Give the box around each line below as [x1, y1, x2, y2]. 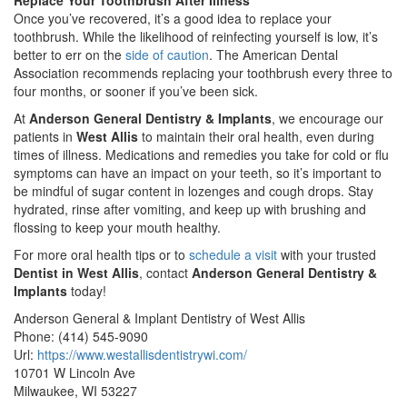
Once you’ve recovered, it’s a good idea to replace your [14, 9, 332, 27]
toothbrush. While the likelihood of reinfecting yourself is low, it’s [14, 27, 378, 45]
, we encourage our [272, 109, 383, 127]
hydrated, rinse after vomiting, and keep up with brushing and [14, 200, 366, 218]
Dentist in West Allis [14, 263, 139, 282]
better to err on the [14, 45, 125, 64]
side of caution [125, 45, 209, 64]
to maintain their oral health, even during [138, 127, 374, 145]
